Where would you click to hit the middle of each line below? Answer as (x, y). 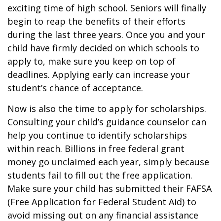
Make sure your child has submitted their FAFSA (110, 188)
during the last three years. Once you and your (106, 35)
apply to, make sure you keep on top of (92, 61)
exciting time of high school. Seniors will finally (107, 8)
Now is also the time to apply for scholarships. (107, 109)
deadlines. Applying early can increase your (99, 74)
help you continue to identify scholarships (97, 135)
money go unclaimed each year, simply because (108, 162)
